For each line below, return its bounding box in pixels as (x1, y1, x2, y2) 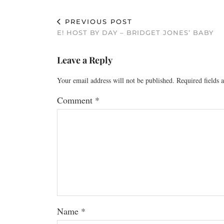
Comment (57, 94, 95, 106)
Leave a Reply (57, 54, 112, 66)
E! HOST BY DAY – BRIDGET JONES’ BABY (57, 28, 213, 36)
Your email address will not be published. (57, 75, 174, 85)
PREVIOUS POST (62, 17, 132, 25)
